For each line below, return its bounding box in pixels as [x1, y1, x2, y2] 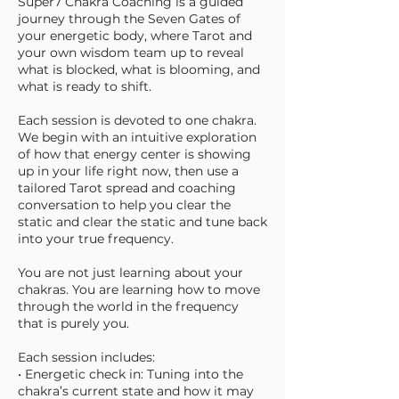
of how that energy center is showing [18, 145, 251, 162]
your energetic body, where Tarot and [18, 27, 252, 44]
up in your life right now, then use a [18, 162, 239, 179]
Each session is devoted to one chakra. [18, 111, 256, 128]
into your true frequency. [18, 230, 174, 247]
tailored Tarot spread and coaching [18, 179, 236, 196]
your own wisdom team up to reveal [18, 44, 244, 61]
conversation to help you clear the [18, 196, 231, 213]
